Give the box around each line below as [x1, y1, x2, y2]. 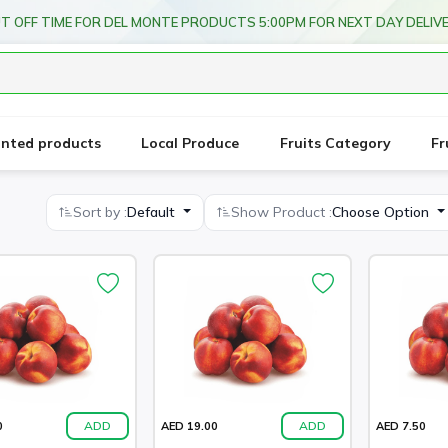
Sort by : [73, 202, 127, 221]
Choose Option [331, 202, 433, 221]
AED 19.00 [161, 418, 218, 433]
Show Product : [230, 202, 332, 221]
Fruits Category [279, 134, 391, 152]
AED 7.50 [376, 418, 426, 433]
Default [127, 202, 179, 221]
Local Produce [141, 134, 240, 152]
